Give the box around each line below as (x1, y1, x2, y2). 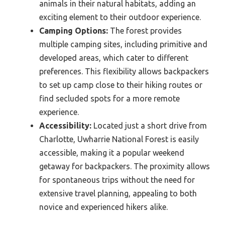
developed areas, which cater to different (39, 53, 188, 62)
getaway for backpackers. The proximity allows (39, 161, 210, 171)
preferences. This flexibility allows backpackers (39, 66, 209, 76)
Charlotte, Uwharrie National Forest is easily (39, 134, 199, 144)
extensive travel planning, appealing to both (39, 188, 197, 198)
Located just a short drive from (91, 121, 207, 130)
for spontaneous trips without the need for (39, 175, 195, 184)
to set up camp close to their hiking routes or (39, 80, 202, 89)
